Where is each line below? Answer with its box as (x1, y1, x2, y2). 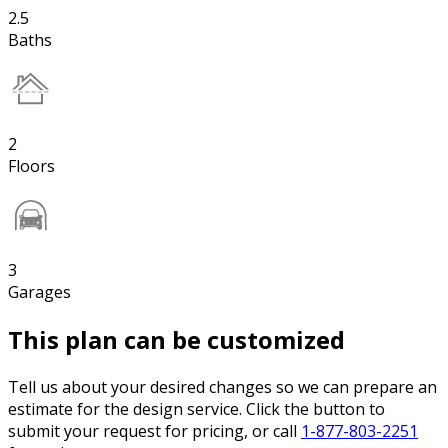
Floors (8, 155, 55, 178)
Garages (8, 281, 71, 304)
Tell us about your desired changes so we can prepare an (8, 376, 437, 399)
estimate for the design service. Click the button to (8, 398, 385, 421)
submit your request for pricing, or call (8, 420, 301, 443)
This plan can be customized (8, 323, 345, 357)
